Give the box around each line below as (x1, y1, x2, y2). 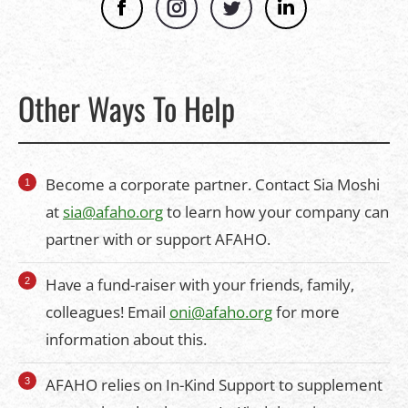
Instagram (176, 6, 265, 30)
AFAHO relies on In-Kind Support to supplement (46, 374, 382, 395)
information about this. (46, 329, 207, 350)
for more (272, 301, 340, 322)
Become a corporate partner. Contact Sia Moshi (46, 174, 380, 195)
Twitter (230, 6, 295, 30)
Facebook (121, 6, 208, 30)
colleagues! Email (46, 301, 169, 322)
